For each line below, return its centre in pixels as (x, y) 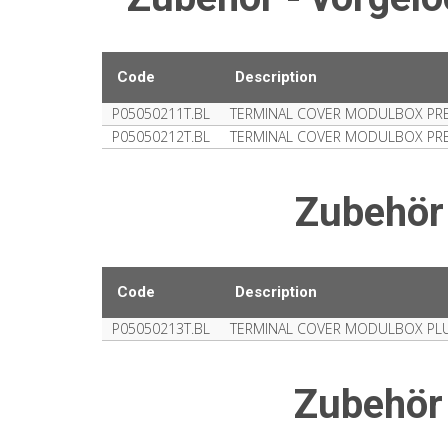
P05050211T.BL (161, 113)
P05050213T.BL (161, 328)
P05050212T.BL (161, 136)
